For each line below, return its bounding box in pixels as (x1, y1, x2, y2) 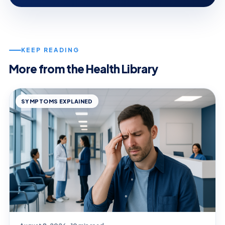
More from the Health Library (9, 62, 158, 76)
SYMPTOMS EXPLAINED (21, 98, 93, 105)
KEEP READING (21, 46, 79, 54)
